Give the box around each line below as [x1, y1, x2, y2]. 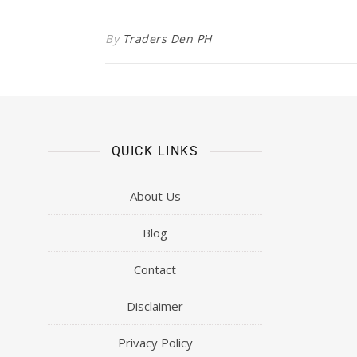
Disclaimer [127, 298, 184, 315]
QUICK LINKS [111, 143, 199, 159]
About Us [129, 188, 181, 205]
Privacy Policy [117, 335, 193, 351]
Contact [134, 261, 177, 278]
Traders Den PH [122, 31, 212, 47]
